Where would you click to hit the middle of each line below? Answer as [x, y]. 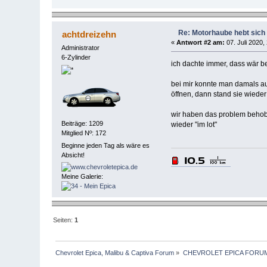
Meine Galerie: [83, 176]
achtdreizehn [89, 34]
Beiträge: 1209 [83, 124]
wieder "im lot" [194, 125]
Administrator [81, 47]
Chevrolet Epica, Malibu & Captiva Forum [115, 252]
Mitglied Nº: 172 [84, 133]
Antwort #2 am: [200, 42]
